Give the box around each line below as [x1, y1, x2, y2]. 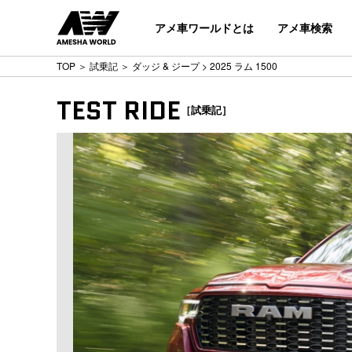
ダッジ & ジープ [132, 59, 200, 72]
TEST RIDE [57, 93, 181, 129]
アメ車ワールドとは [155, 20, 254, 35]
